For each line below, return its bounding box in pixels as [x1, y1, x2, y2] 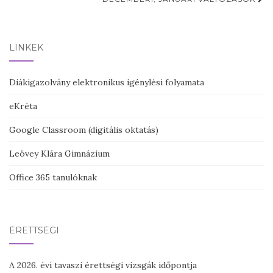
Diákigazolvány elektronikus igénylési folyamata [9, 77, 204, 88]
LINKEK [9, 42, 43, 53]
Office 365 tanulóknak [9, 172, 97, 183]
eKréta [9, 101, 37, 112]
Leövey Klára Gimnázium [9, 148, 110, 159]
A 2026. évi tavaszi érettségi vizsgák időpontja [9, 260, 197, 271]
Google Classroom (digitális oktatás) [9, 124, 158, 135]
